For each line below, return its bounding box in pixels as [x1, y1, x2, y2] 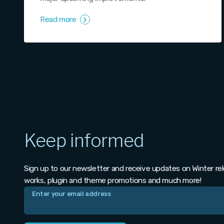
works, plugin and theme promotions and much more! [24, 176, 201, 185]
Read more [40, 15, 78, 24]
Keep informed [24, 129, 144, 152]
